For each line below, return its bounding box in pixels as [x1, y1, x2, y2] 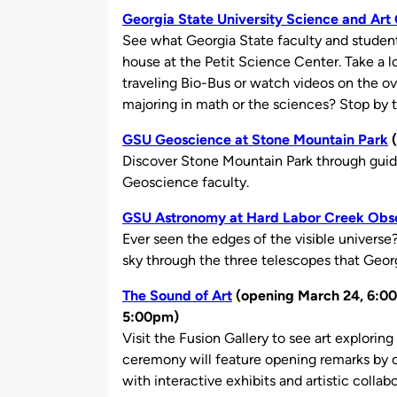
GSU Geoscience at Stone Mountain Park [122, 130, 388, 148]
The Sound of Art [122, 286, 232, 304]
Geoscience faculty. [122, 173, 249, 191]
